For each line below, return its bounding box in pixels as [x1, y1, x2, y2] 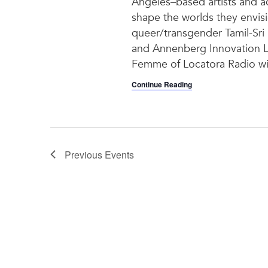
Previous [65, 147, 105, 162]
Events [105, 147, 134, 162]
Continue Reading [131, 78, 192, 90]
